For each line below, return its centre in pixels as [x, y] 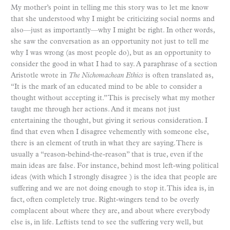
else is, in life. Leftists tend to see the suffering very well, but [107, 222]
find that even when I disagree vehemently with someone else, [110, 132]
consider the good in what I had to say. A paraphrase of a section [114, 64]
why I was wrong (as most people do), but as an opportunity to [111, 53]
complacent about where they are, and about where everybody [110, 211]
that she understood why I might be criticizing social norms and [113, 19]
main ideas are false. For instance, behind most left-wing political [115, 166]
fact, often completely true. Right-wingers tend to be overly [105, 200]
